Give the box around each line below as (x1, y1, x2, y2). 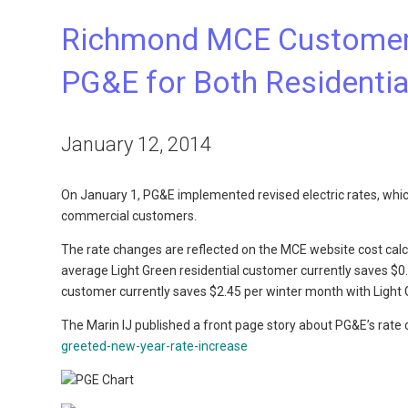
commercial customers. (61, 209, 198, 223)
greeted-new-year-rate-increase (61, 339, 249, 353)
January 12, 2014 (61, 132, 212, 156)
